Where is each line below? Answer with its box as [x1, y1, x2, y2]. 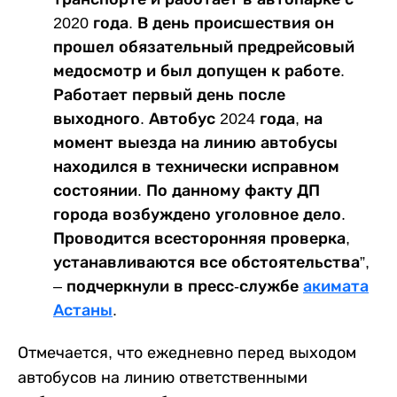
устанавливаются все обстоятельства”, [53, 253, 370, 272]
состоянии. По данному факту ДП [53, 182, 320, 200]
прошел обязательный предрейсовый [53, 38, 354, 57]
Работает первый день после [53, 86, 285, 105]
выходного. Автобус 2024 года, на [53, 110, 323, 128]
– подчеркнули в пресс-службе [53, 277, 303, 296]
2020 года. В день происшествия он [53, 14, 334, 33]
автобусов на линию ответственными [18, 369, 307, 387]
